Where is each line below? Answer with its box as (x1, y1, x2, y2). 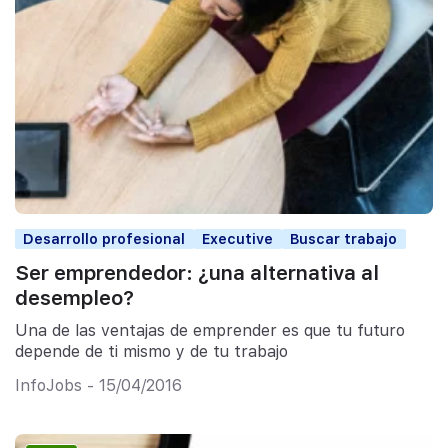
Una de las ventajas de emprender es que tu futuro (15, 320, 405, 340)
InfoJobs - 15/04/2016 (15, 376, 182, 396)
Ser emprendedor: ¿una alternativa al (15, 261, 379, 286)
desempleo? (15, 286, 134, 311)
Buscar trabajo (290, 229, 398, 247)
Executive (202, 229, 274, 247)
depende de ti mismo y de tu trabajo (15, 341, 288, 361)
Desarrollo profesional (23, 229, 186, 247)
